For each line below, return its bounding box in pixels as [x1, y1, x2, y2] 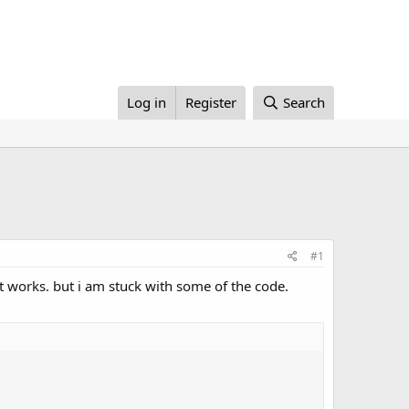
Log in [127, 93, 167, 111]
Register [185, 93, 237, 111]
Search [283, 93, 325, 111]
